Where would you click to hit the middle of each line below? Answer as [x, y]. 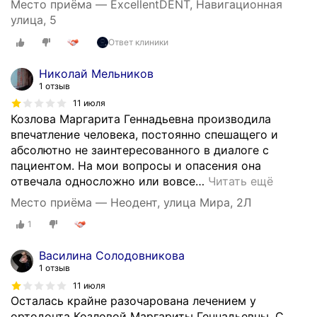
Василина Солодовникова [112, 256]
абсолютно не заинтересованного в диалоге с [140, 150]
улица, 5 [34, 20]
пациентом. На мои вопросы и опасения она [136, 165]
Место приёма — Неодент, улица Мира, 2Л [131, 202]
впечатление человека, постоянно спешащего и [144, 134]
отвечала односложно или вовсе [103, 181]
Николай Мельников [96, 73]
